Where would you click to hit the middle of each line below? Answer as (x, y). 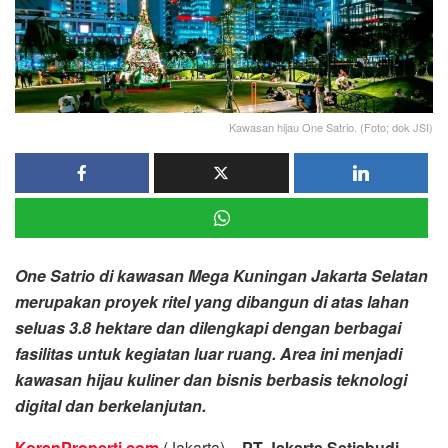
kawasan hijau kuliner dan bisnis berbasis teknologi (211, 379)
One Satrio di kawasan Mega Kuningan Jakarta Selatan (221, 275)
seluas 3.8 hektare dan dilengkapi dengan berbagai (208, 327)
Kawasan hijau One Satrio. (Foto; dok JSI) (331, 126)
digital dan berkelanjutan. (110, 405)
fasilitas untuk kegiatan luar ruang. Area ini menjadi (208, 353)
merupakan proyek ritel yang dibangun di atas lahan (212, 301)
